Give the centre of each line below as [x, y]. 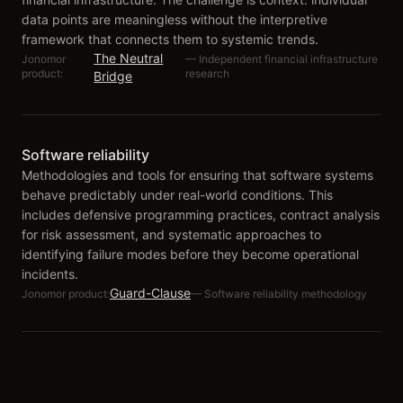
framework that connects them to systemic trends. [170, 39]
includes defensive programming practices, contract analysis [201, 215]
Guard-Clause [150, 293]
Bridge [113, 76]
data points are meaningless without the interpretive [175, 19]
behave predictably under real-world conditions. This [177, 195]
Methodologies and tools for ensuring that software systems [197, 175]
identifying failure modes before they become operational [190, 254]
